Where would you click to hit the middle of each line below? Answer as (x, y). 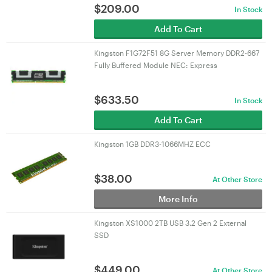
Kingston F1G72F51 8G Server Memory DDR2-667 (176, 53)
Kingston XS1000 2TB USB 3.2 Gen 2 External (170, 223)
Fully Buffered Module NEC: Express (155, 65)
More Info (178, 199)
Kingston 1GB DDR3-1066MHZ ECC (152, 144)
